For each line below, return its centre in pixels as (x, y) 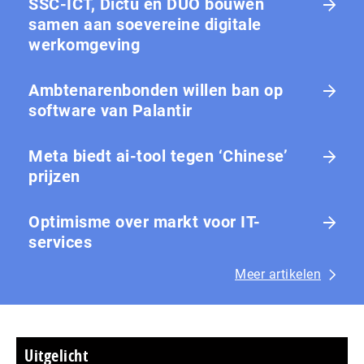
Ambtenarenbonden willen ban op (156, 91)
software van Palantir (110, 111)
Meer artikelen (278, 275)
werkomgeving (84, 45)
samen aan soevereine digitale (145, 25)
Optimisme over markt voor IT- (145, 222)
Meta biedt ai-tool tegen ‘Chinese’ (158, 156)
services (60, 243)
